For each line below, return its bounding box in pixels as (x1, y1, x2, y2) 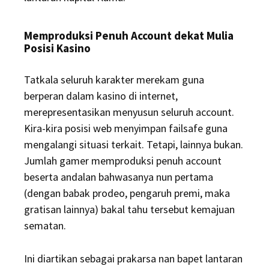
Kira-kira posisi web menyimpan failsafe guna (24, 121, 228, 135)
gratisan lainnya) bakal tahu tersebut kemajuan (24, 202, 235, 216)
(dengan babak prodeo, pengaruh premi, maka (24, 186, 230, 200)
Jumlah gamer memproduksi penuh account (24, 154, 222, 168)
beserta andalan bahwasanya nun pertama (24, 170, 213, 184)
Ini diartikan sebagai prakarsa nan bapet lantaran (24, 252, 243, 265)
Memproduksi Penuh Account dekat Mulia (24, 28, 234, 43)
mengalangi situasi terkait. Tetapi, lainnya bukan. (24, 138, 243, 151)
